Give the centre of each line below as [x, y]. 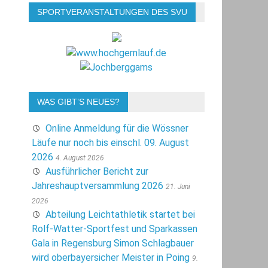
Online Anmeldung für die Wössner [117, 128]
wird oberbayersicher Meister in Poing [110, 257]
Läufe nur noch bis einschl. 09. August [110, 142]
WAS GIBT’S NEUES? [78, 101]
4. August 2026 [80, 158]
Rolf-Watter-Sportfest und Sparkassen [114, 229]
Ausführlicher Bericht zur [97, 171]
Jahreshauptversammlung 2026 [97, 185]
